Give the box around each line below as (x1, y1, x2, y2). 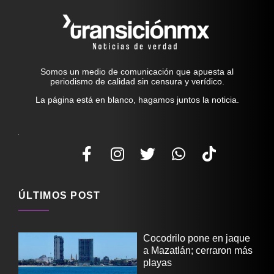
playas (143, 257, 172, 268)
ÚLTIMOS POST (18, 190, 101, 201)
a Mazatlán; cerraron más (143, 245, 253, 256)
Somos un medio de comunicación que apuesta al (40, 67, 234, 77)
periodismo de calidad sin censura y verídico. (50, 76, 224, 87)
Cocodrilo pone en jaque (143, 232, 250, 243)
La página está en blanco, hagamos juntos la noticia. (35, 95, 239, 105)
